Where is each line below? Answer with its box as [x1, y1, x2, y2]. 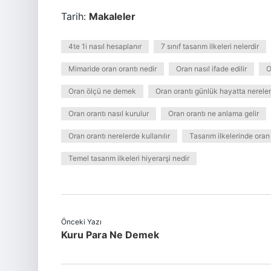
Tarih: [61, 10, 89, 22]
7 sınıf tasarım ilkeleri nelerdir [161, 42, 259, 51]
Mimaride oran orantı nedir [68, 64, 157, 73]
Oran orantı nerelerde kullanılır [68, 131, 170, 140]
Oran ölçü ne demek [68, 87, 136, 96]
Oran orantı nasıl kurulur [68, 109, 149, 118]
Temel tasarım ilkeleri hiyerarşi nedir [68, 154, 189, 163]
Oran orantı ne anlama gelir [168, 109, 259, 118]
